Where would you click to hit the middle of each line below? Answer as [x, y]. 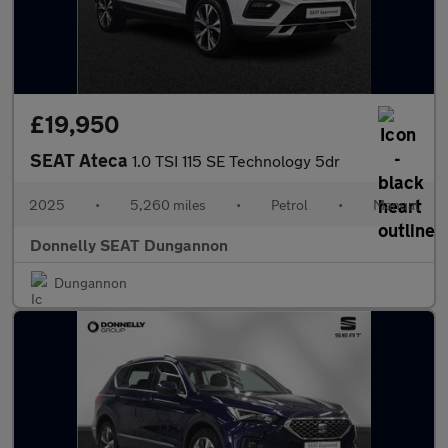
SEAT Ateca [81, 160]
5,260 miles [168, 204]
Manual [396, 204]
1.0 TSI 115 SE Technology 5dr [236, 160]
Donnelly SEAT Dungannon [129, 244]
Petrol [289, 204]
